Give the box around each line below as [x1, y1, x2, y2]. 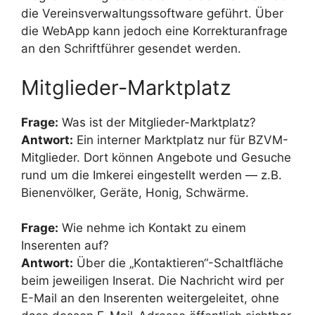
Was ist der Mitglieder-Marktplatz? [58, 115, 256, 129]
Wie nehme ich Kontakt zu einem [58, 221, 246, 236]
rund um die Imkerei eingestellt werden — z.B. [21, 167, 282, 182]
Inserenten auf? [21, 238, 109, 253]
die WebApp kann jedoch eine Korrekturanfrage [21, 24, 288, 39]
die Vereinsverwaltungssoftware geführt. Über [21, 6, 283, 21]
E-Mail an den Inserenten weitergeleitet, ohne [21, 291, 279, 306]
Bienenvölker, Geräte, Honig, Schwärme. [21, 185, 249, 200]
